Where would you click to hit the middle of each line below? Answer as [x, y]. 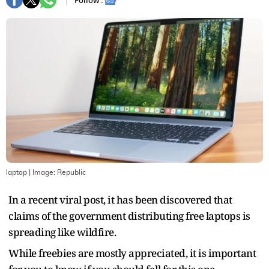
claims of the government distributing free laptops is [129, 216]
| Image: [42, 172]
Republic [71, 172]
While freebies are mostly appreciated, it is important [132, 253]
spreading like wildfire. [62, 232]
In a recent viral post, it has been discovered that [120, 199]
